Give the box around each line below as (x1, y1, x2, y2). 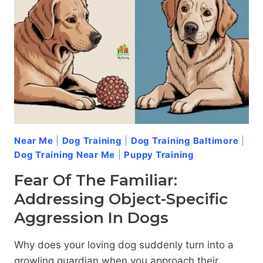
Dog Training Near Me (14, 149, 115, 161)
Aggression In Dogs (14, 208, 168, 228)
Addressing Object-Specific (14, 190, 228, 209)
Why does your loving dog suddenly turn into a (14, 239, 234, 251)
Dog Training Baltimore (130, 135, 239, 147)
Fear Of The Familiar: (14, 171, 177, 190)
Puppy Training (124, 149, 194, 161)
